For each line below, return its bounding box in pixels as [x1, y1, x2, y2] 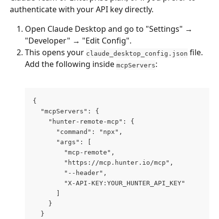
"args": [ [33, 138, 127, 146]
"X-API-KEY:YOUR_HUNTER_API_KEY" [33, 179, 213, 187]
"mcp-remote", [33, 149, 115, 156]
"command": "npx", [33, 128, 123, 136]
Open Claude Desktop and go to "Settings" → [25, 23, 195, 35]
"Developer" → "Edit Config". [25, 35, 131, 46]
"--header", [33, 169, 111, 177]
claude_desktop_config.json [86, 49, 188, 57]
